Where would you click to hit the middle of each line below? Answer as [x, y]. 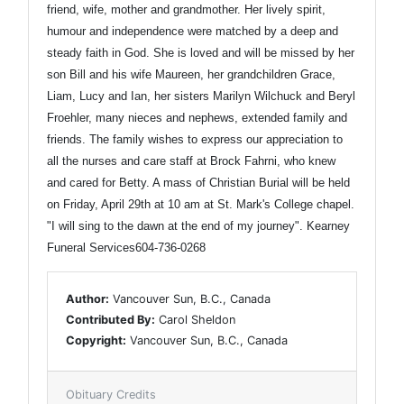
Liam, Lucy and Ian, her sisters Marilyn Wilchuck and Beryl [201, 96]
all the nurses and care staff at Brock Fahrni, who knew [191, 161]
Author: [87, 298]
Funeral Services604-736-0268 [126, 247]
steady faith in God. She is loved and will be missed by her [201, 52]
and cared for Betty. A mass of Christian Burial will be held [198, 182]
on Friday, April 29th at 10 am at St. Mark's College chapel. [201, 204]
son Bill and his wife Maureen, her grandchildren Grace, [191, 74]
